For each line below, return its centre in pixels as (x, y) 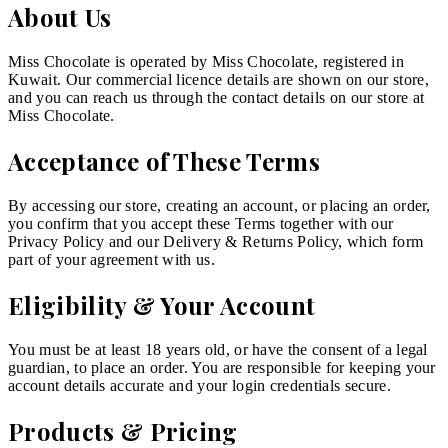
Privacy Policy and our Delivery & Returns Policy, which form (216, 241)
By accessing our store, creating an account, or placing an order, (219, 205)
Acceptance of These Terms (164, 160)
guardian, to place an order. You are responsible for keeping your (222, 367)
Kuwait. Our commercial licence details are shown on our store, (218, 80)
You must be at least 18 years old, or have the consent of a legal (218, 349)
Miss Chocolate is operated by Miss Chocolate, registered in (206, 62)
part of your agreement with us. (111, 259)
